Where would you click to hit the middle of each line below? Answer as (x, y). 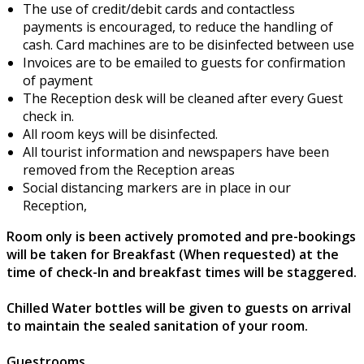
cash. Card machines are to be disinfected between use (188, 44)
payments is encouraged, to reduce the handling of (178, 26)
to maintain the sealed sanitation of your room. (157, 325)
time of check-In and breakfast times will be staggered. (182, 272)
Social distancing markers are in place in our (157, 187)
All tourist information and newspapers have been (176, 152)
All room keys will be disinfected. (120, 134)
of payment (58, 80)
